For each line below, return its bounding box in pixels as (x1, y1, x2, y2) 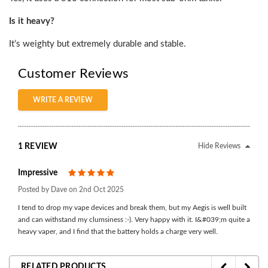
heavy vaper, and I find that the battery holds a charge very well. (18, 227, 218, 235)
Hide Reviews (198, 142, 242, 150)
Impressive (18, 169, 57, 178)
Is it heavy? (9, 16, 54, 26)
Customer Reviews (18, 66, 129, 80)
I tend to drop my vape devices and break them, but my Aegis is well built (18, 203, 246, 211)
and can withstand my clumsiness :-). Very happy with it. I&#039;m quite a (18, 215, 250, 223)
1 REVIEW (18, 142, 58, 151)
